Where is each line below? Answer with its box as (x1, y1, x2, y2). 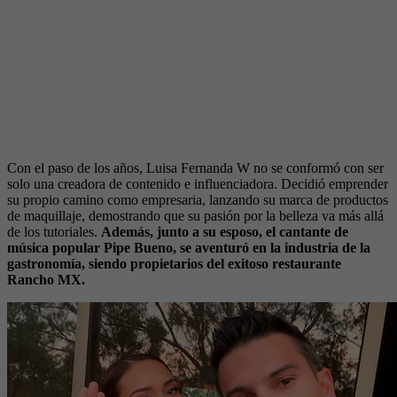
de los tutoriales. (7, 223, 97, 239)
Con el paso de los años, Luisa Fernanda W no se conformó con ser (7, 160, 384, 175)
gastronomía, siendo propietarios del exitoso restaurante (7, 255, 341, 271)
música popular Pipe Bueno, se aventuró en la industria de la (7, 239, 370, 255)
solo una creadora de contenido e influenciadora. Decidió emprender (7, 175, 388, 191)
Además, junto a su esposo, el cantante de (97, 223, 348, 239)
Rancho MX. (7, 271, 85, 287)
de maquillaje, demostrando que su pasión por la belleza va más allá (7, 207, 384, 223)
